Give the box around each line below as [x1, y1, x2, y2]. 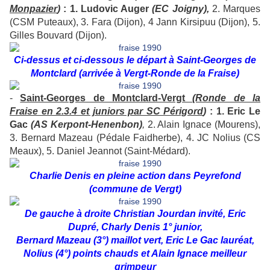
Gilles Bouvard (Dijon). [10, 30, 107, 41]
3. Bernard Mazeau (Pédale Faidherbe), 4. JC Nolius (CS [10, 133, 260, 143]
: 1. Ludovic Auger [60, 4, 152, 14]
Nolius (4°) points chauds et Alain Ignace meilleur [24, 248, 246, 259]
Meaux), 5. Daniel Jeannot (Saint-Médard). [10, 146, 190, 157]
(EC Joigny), [152, 4, 209, 14]
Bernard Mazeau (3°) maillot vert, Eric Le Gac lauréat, [16, 235, 254, 246]
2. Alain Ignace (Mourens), [144, 119, 261, 130]
